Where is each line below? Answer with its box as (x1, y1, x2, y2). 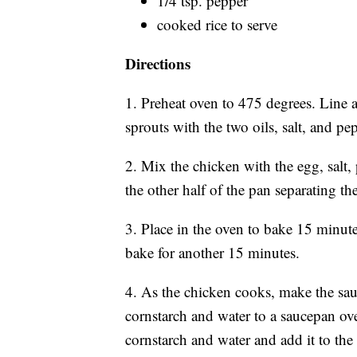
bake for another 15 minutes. (125, 241, 300, 262)
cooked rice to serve (157, 14, 277, 34)
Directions (125, 52, 190, 74)
